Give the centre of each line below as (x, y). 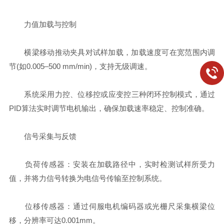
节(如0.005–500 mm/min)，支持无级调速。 (80, 66)
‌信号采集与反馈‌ (42, 136)
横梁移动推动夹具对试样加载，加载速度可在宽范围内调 (112, 52)
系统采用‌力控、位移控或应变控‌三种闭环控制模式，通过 (112, 94)
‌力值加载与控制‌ (42, 24)
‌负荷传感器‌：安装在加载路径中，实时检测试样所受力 (112, 164)
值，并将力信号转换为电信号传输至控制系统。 (87, 178)
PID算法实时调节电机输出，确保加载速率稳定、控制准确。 (109, 108)
